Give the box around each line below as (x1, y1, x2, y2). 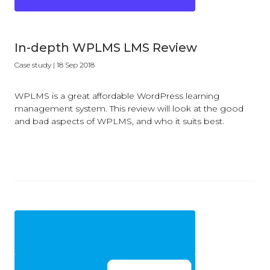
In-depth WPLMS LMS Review (14, 40, 197, 55)
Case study (14, 60, 51, 69)
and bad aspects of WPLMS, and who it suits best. (14, 116, 224, 127)
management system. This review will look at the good (14, 103, 243, 114)
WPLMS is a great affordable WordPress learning (14, 90, 219, 101)
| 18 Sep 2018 (51, 60, 95, 69)
